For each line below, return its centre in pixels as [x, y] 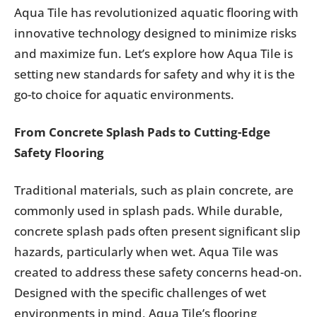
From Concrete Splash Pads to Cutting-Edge [142, 132]
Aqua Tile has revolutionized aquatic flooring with [156, 12]
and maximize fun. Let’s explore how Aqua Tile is [154, 53]
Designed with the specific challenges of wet [140, 293]
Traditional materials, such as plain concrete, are [154, 190]
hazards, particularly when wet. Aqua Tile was [146, 252]
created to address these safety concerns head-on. [158, 272]
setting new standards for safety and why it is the [155, 74]
